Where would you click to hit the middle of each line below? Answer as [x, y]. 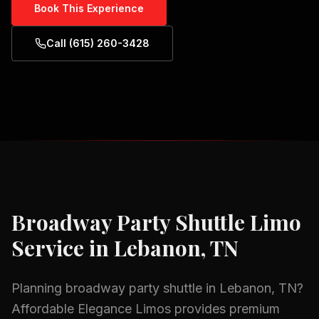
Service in [63, 248]
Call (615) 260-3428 [98, 43]
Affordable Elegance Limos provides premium [146, 309]
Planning [38, 288]
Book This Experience [89, 8]
